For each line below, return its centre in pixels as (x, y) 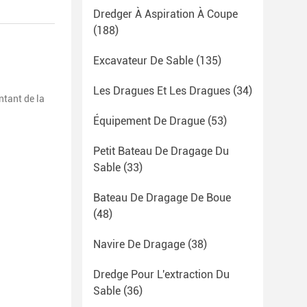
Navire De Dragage (139, 244)
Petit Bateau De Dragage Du (161, 151)
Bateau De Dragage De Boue (162, 198)
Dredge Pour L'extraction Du (161, 274)
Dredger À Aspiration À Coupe (165, 14)
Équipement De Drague (149, 121)
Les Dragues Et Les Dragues (162, 91)
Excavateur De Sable (143, 61)
